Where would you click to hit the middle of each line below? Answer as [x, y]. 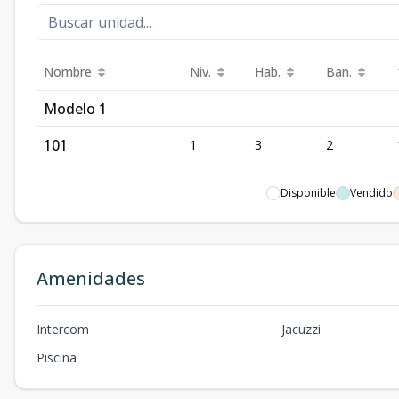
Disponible [308, 193]
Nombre [68, 72]
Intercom [63, 329]
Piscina [57, 358]
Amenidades [91, 278]
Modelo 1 [75, 109]
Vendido [371, 193]
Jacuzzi [301, 329]
